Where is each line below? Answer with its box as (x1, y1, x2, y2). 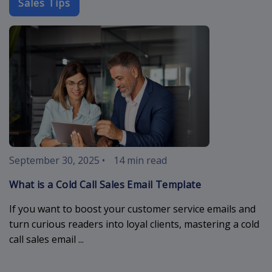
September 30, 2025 (9, 153, 100, 167)
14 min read (114, 153, 167, 167)
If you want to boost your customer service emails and (9, 202, 256, 216)
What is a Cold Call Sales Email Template (9, 177, 201, 191)
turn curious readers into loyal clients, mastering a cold (9, 217, 259, 231)
